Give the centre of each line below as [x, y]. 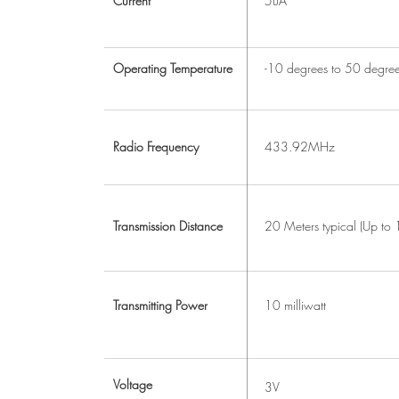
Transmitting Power [160, 305]
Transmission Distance [168, 226]
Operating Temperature [173, 68]
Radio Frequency [156, 147]
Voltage [133, 384]
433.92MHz [300, 147]
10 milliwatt [295, 305]
